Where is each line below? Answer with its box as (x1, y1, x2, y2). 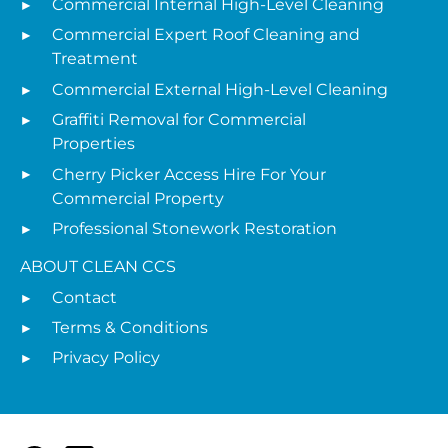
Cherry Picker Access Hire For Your (52, 164, 326, 184)
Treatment (52, 49, 138, 69)
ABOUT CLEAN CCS (20, 257, 176, 277)
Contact (52, 287, 117, 307)
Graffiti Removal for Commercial (52, 110, 306, 130)
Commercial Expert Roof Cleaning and (52, 25, 360, 45)
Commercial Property (52, 188, 224, 208)
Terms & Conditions (52, 318, 208, 338)
